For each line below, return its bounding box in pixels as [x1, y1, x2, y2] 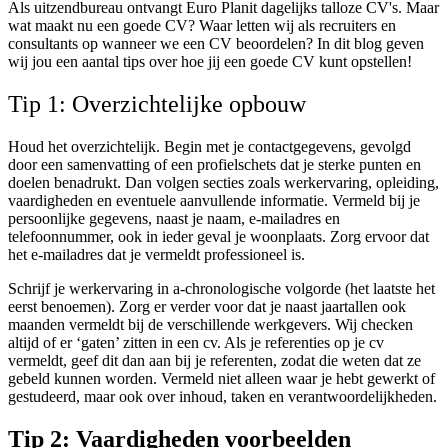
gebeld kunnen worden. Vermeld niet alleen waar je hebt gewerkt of [8, 370, 435, 388]
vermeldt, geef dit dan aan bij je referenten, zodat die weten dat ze [8, 352, 421, 370]
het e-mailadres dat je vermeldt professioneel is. [8, 246, 305, 264]
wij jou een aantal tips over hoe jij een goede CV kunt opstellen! [8, 53, 412, 71]
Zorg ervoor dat [330, 228, 429, 246]
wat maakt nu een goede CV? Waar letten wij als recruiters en [8, 17, 396, 35]
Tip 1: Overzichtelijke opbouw [8, 91, 306, 118]
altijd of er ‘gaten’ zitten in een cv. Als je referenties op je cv [8, 334, 384, 352]
